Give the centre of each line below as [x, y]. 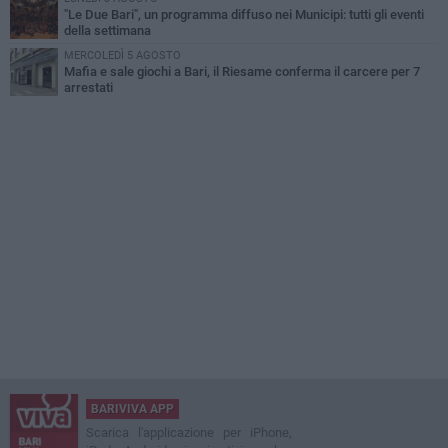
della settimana [107, 31]
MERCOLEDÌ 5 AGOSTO [122, 56]
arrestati [88, 88]
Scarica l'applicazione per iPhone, [189, 433]
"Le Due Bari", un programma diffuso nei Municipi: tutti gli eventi [244, 15]
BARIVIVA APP [132, 409]
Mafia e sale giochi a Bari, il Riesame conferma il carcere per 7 [242, 72]
